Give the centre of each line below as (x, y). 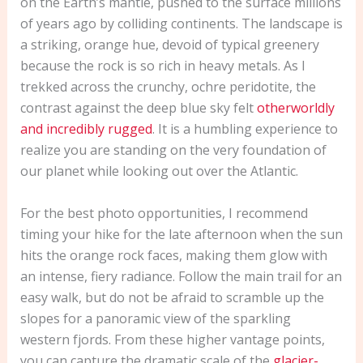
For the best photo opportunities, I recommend (164, 213)
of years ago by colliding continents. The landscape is (181, 24)
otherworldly (295, 108)
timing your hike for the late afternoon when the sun (181, 234)
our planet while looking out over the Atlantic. (159, 171)
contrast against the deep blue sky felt (138, 108)
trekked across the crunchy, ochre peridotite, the (168, 87)
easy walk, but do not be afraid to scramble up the (172, 297)
